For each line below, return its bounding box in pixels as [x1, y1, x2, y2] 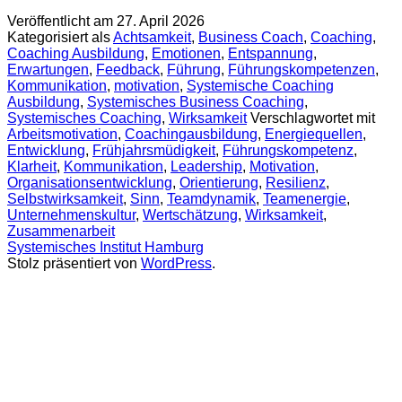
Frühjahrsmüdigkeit [92, 142, 215, 158]
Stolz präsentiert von [7, 255, 141, 271]
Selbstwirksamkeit [7, 190, 123, 206]
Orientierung [179, 174, 258, 190]
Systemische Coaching [187, 77, 334, 93]
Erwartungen [7, 61, 89, 77]
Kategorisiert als [7, 29, 113, 45]
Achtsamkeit [113, 29, 191, 45]
